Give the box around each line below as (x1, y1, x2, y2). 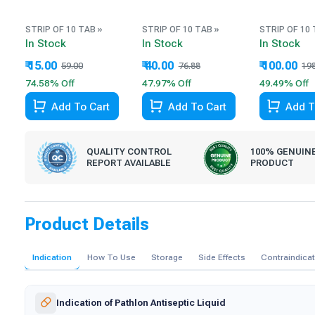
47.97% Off (142, 78, 192, 89)
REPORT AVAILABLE (86, 157, 172, 168)
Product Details (25, 213, 150, 234)
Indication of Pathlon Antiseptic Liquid (56, 297, 226, 308)
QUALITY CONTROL (86, 146, 172, 157)
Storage (151, 252, 184, 262)
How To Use (87, 252, 136, 262)
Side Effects (198, 252, 246, 262)
